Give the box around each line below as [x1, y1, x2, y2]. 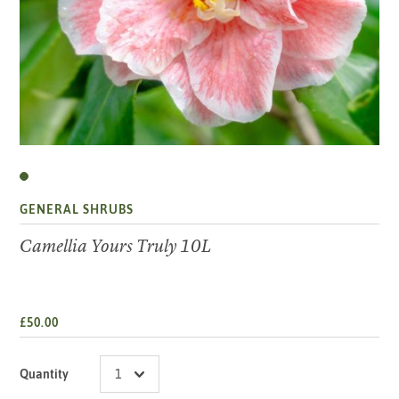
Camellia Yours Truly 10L [20, 235, 213, 258]
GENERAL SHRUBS [20, 202, 134, 217]
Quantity [20, 367, 69, 382]
